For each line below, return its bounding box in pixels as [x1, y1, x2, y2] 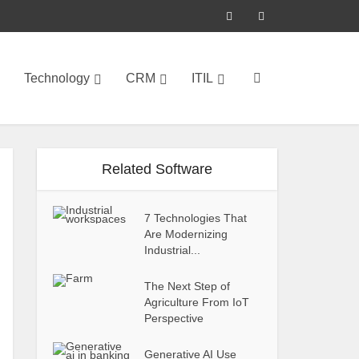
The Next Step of [144, 280, 231, 292]
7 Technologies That [144, 212, 248, 224]
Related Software [102, 161, 212, 177]
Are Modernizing [144, 228, 228, 240]
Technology [24, 71, 90, 85]
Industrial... [144, 244, 201, 256]
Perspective [144, 312, 204, 325]
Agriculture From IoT [144, 296, 250, 309]
